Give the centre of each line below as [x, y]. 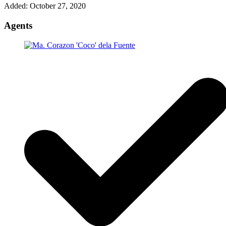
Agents [18, 26]
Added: [16, 6]
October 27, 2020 [57, 6]
